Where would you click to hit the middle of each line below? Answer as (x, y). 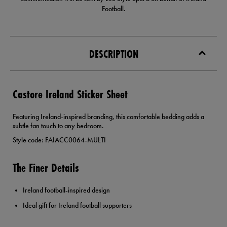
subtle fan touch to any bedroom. (58, 126)
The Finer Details (46, 168)
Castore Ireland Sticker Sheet (70, 94)
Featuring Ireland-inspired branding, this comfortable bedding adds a (108, 117)
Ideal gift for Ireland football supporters (77, 205)
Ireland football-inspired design (66, 190)
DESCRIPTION (113, 54)
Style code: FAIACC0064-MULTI (59, 140)
